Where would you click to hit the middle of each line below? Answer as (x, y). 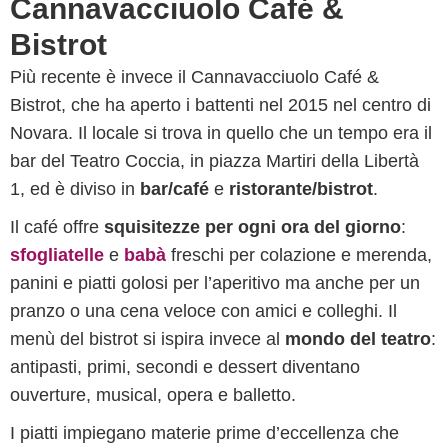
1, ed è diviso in (75, 189)
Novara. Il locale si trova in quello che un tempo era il (221, 133)
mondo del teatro (358, 339)
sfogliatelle (57, 255)
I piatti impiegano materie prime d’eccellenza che (204, 433)
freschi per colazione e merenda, (299, 255)
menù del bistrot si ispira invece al (147, 339)
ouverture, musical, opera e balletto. (153, 395)
